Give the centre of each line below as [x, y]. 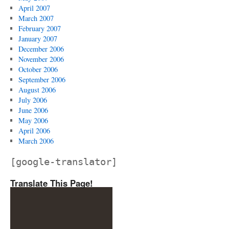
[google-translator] [64, 162]
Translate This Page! [52, 183]
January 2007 [38, 39]
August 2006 [37, 90]
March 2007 [36, 18]
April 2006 [34, 131]
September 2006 [42, 79]
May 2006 [33, 120]
